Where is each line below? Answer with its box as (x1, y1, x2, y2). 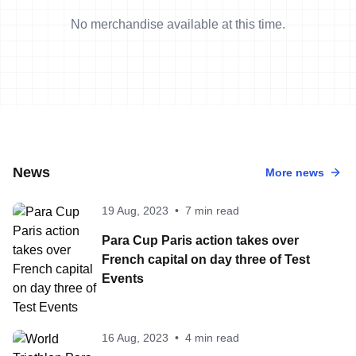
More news (265, 165, 324, 179)
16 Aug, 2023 (102, 331, 168, 344)
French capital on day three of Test (102, 252, 310, 266)
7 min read (185, 203, 239, 217)
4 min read (185, 331, 239, 344)
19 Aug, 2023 (102, 203, 168, 217)
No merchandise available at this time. (71, 17, 285, 31)
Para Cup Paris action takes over (102, 233, 299, 247)
